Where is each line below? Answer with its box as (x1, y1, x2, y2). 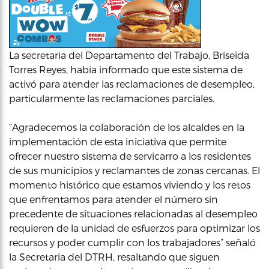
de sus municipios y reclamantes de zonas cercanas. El (9, 165, 260, 176)
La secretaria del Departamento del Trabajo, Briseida (9, 49, 249, 61)
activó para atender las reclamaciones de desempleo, (9, 78, 255, 89)
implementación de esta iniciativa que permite (9, 136, 226, 147)
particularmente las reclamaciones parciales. (9, 92, 214, 104)
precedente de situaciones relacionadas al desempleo (9, 208, 258, 219)
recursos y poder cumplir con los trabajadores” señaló (9, 237, 256, 248)
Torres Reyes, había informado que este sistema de (9, 64, 243, 75)
